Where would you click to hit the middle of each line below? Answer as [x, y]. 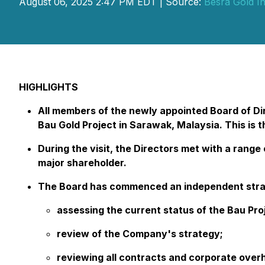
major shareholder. [82, 163]
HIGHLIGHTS [49, 87]
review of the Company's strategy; [140, 234]
